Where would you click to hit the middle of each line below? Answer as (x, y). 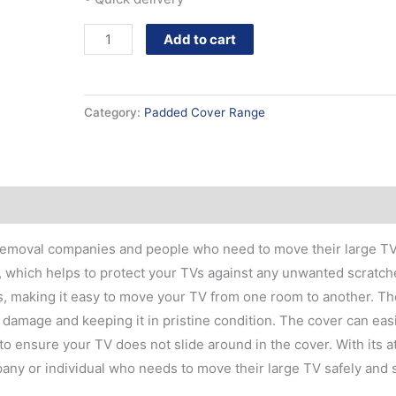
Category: (114, 113)
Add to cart (199, 40)
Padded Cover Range (205, 113)
